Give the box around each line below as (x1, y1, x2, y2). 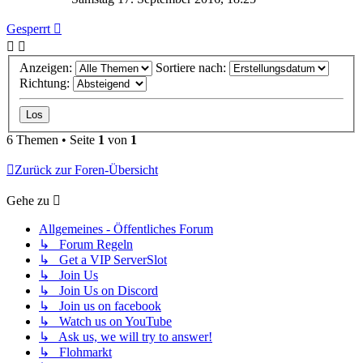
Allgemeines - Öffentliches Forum (39, 222, 213, 237)
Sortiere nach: (156, 61, 229, 75)
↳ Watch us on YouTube (39, 314, 172, 329)
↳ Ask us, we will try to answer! (39, 330, 212, 344)
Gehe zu (6, 194, 49, 208)
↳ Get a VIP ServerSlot (39, 253, 167, 267)
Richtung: (19, 76, 73, 91)
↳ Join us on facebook (39, 299, 161, 314)
